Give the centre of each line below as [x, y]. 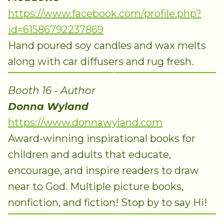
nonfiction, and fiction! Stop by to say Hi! [107, 203]
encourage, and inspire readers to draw [103, 171]
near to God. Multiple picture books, [96, 187]
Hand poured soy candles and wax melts [107, 45]
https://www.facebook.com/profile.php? [105, 13]
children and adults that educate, [89, 155]
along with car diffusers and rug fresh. [101, 61]
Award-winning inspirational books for [102, 139]
